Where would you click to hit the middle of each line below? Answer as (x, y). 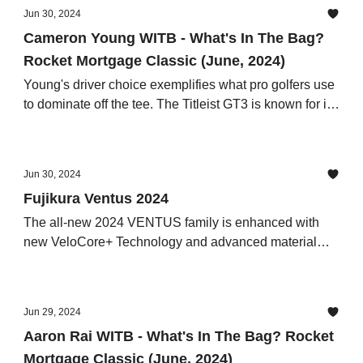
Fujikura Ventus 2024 (96, 199)
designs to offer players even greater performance (165, 261)
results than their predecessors (111, 281)
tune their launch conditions (102, 143)
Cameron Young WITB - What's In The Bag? (174, 38)
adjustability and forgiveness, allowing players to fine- (177, 124)
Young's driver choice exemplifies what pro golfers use (179, 85)
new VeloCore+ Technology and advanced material (170, 242)
